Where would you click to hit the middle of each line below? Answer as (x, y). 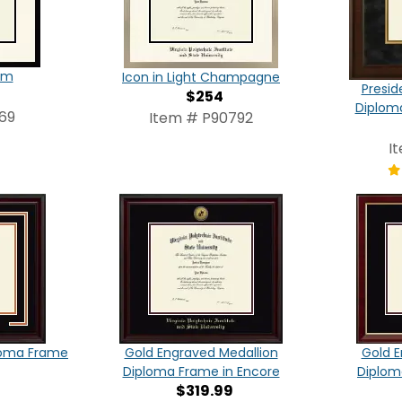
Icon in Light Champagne (201, 78)
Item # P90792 (201, 118)
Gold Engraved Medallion (201, 353)
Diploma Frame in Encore (201, 372)
